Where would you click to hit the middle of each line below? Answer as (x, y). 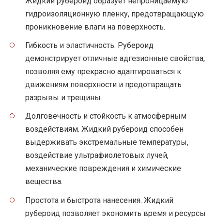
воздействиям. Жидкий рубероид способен (104, 129)
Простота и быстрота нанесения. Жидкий (99, 200)
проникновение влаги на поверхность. (95, 27)
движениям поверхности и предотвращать (103, 85)
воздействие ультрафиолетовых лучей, (97, 155)
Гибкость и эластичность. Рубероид (89, 46)
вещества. (44, 182)
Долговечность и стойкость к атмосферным (106, 116)
